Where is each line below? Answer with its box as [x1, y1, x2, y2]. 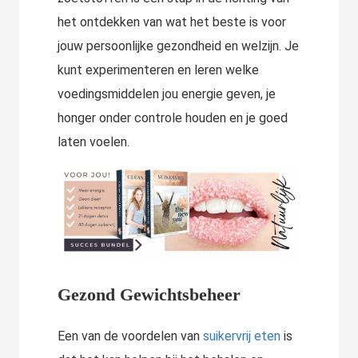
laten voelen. [58, 134, 129, 149]
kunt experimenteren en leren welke [58, 62, 259, 78]
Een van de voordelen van [58, 328, 203, 344]
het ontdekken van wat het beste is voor [58, 14, 286, 30]
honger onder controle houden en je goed [58, 110, 288, 125]
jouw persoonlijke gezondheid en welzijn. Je [58, 38, 299, 54]
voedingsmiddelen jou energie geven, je [58, 86, 276, 101]
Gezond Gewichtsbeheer [58, 284, 241, 305]
